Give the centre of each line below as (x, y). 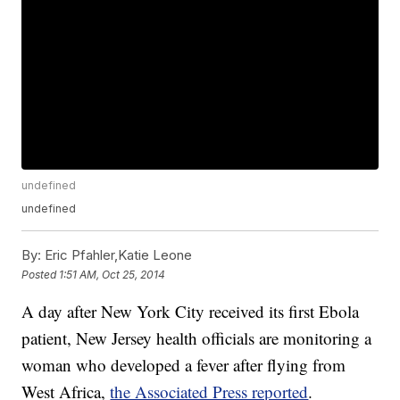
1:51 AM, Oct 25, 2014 (112, 274)
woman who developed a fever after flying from (184, 365)
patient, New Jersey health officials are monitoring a (197, 338)
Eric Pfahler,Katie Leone (117, 255)
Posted (41, 274)
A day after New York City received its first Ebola (191, 312)
